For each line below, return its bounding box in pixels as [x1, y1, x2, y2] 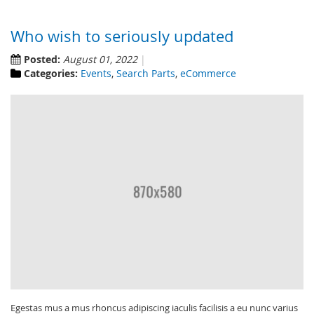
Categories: [24, 66, 78, 80]
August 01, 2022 [63, 52, 137, 66]
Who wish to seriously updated [11, 25, 233, 46]
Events [81, 66, 111, 80]
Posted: [24, 52, 60, 66]
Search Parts [116, 66, 175, 80]
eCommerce [180, 66, 236, 80]
